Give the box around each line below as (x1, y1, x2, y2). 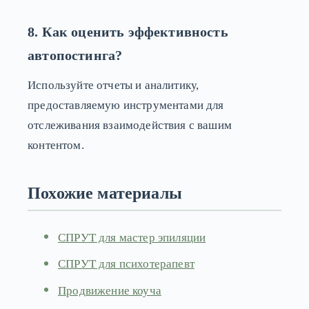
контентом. (28, 138, 84, 152)
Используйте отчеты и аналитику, (28, 78, 199, 92)
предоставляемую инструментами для (28, 98, 224, 112)
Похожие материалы (28, 183, 182, 202)
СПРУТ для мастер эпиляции (58, 230, 206, 244)
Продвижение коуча (58, 284, 161, 298)
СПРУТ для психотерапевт (58, 257, 195, 271)
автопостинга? (28, 47, 123, 63)
